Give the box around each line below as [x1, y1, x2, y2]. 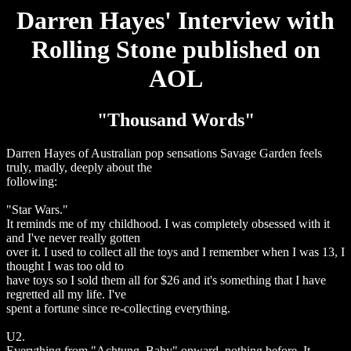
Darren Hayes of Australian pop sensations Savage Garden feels [6, 147, 322, 161]
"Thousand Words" [96, 110, 255, 131]
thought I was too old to [6, 259, 124, 273]
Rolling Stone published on [31, 35, 320, 63]
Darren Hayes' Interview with [16, 6, 335, 34]
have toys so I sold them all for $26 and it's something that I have [6, 273, 326, 288]
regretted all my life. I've [6, 288, 126, 302]
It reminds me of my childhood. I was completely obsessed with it [6, 217, 330, 231]
